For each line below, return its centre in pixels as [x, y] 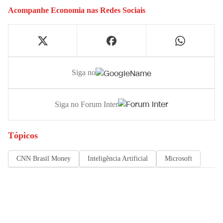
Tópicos [23, 136]
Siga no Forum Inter [86, 105]
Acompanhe [29, 10]
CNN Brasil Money [44, 159]
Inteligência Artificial [118, 159]
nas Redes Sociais [115, 10]
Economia [68, 10]
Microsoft [178, 159]
